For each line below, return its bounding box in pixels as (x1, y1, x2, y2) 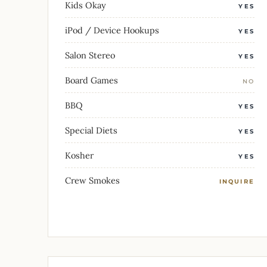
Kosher (65, 149, 94, 161)
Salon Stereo (65, 49, 115, 61)
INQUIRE (219, 177, 254, 185)
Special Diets (65, 124, 117, 136)
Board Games (65, 74, 118, 86)
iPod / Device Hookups (65, 24, 159, 36)
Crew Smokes (65, 174, 120, 186)
